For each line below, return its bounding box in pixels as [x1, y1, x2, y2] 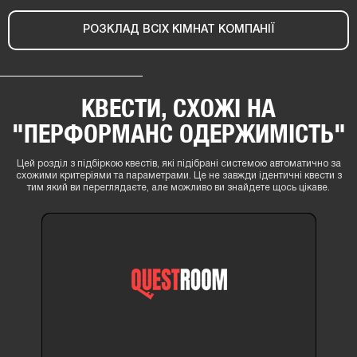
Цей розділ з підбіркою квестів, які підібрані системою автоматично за [16, 159, 341, 168]
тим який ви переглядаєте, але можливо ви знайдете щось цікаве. [27, 182, 330, 192]
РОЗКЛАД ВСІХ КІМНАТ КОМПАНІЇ [82, 24, 275, 35]
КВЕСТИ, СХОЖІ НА [81, 92, 276, 123]
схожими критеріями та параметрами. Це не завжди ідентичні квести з [15, 171, 342, 180]
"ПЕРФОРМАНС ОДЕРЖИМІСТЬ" [11, 117, 346, 148]
